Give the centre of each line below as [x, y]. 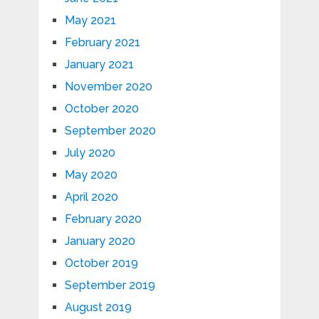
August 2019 [98, 308]
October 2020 [101, 109]
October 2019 [101, 263]
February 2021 [102, 43]
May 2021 [90, 21]
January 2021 [99, 65]
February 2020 [103, 219]
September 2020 [110, 131]
